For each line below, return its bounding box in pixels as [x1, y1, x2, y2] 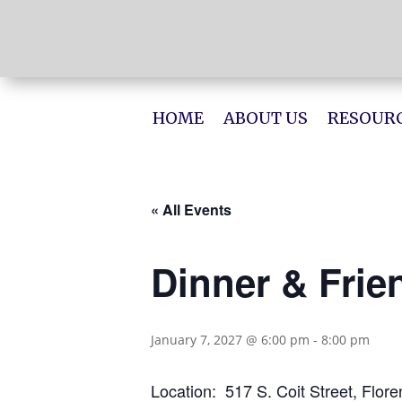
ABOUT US [223, 107, 308, 128]
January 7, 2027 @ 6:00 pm [151, 330, 310, 348]
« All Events [151, 198, 232, 220]
